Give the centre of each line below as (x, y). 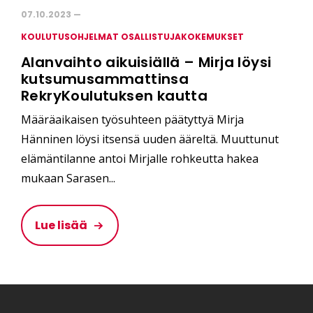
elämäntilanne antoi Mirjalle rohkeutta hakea (140, 159)
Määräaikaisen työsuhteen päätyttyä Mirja (132, 120)
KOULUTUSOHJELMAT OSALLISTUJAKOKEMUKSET (132, 37)
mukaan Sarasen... (68, 179)
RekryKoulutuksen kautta (115, 96)
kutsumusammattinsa (105, 79)
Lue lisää (61, 226)
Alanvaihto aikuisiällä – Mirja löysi (146, 63)
